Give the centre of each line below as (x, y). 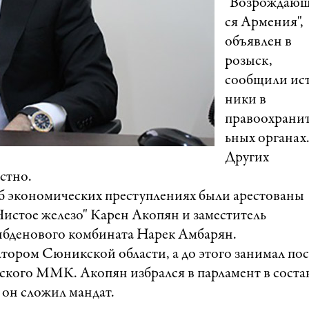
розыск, (249, 61)
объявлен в (258, 42)
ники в (246, 100)
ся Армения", (264, 23)
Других (247, 158)
